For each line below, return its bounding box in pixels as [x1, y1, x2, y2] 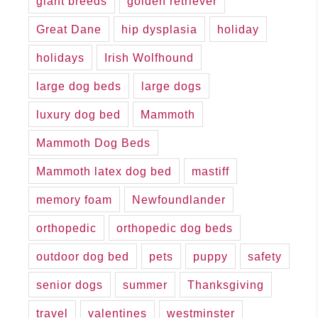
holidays [36, 51, 84, 65]
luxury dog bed [36, 108, 121, 121]
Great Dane [36, 23, 102, 36]
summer [123, 278, 168, 292]
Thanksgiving [187, 278, 264, 292]
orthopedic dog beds [116, 221, 233, 235]
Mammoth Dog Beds [36, 136, 150, 150]
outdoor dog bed [36, 250, 129, 263]
